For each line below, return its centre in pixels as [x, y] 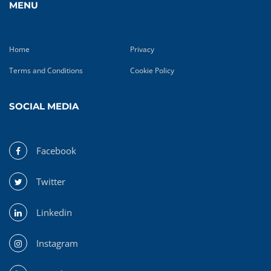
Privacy [142, 49]
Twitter [51, 181]
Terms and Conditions [46, 70]
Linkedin [54, 212]
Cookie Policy [152, 70]
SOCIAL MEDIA [44, 106]
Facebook [56, 150]
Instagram [57, 243]
